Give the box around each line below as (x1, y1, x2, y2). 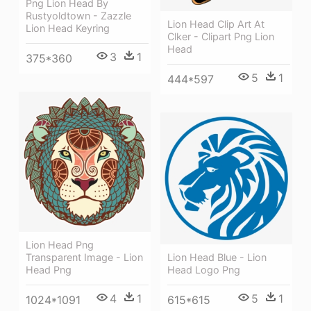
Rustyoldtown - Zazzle (26, 10, 131, 22)
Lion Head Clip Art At (167, 17, 264, 30)
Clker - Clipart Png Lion (167, 30, 274, 42)
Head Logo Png (167, 263, 240, 276)
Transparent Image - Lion (26, 251, 143, 264)
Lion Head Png (26, 239, 94, 251)
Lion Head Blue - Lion (167, 251, 267, 263)
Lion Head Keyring (26, 22, 110, 35)
